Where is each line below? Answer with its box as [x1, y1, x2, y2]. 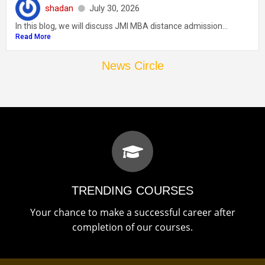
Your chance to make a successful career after [30, 206, 235, 219]
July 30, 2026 [89, 2, 140, 14]
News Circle [101, 59, 164, 73]
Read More [15, 33, 51, 41]
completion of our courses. [72, 221, 193, 234]
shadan [45, 2, 73, 14]
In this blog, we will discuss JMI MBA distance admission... [15, 21, 228, 31]
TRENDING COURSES [72, 184, 193, 198]
